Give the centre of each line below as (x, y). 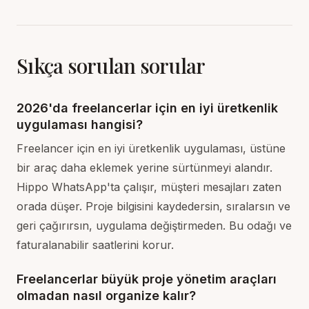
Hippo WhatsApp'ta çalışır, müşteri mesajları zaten (149, 187)
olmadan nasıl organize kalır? (106, 296)
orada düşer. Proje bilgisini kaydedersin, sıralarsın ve (153, 206)
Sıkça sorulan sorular (111, 66)
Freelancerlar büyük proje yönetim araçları (147, 279)
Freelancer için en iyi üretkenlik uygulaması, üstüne (151, 148)
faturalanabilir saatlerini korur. (95, 245)
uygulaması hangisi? (80, 124)
